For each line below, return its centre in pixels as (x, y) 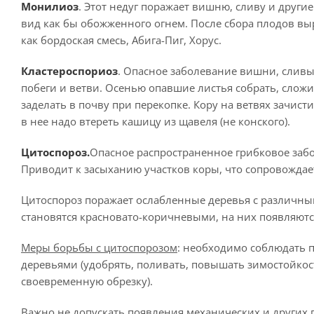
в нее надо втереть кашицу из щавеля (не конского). (156, 121)
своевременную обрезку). (87, 281)
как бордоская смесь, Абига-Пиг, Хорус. (121, 40)
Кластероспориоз (69, 71)
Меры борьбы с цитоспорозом (99, 247)
